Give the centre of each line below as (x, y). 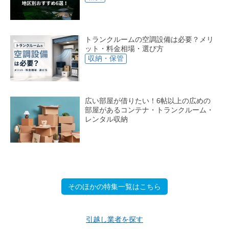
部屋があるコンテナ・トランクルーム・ (150, 110)
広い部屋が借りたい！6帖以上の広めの (148, 101)
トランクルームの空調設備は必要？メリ (150, 39)
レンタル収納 (107, 119)
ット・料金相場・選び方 (124, 48)
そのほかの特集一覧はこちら (114, 187)
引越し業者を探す (114, 220)
